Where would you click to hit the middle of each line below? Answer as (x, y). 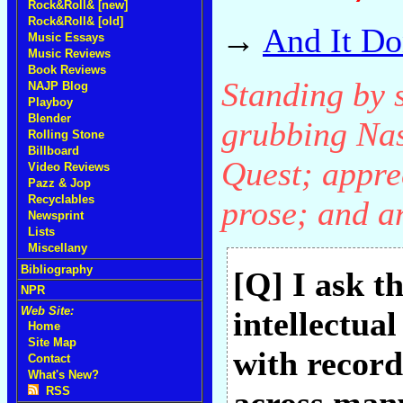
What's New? (63, 375)
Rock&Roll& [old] (76, 21)
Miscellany (58, 248)
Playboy (50, 102)
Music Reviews (69, 54)
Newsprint (56, 215)
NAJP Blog (58, 86)
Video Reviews (69, 167)
